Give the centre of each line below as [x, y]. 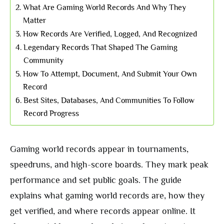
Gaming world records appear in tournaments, [99, 149]
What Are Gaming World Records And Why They [105, 7]
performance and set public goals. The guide [96, 180]
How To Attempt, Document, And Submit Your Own [110, 74]
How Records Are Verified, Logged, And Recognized [110, 34]
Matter [35, 20]
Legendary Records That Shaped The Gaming [101, 47]
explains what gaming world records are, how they [107, 196]
